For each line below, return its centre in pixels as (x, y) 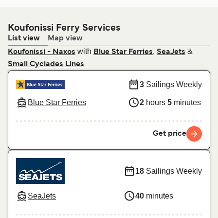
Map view (65, 39)
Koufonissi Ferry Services (64, 28)
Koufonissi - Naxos (42, 52)
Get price (170, 134)
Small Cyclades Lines (46, 64)
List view (24, 39)
